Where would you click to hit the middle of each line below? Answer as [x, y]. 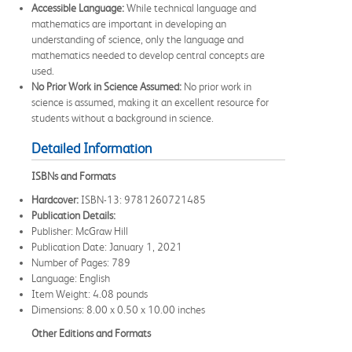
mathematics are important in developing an [129, 23]
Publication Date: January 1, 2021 [107, 246]
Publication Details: [73, 215]
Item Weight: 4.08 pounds [90, 293]
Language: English [71, 278]
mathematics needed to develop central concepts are [148, 55]
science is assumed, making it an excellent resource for [150, 102]
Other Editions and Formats [91, 333]
